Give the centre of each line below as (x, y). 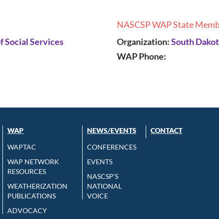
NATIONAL (104, 186)
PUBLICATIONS (32, 196)
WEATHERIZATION (37, 186)
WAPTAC (22, 147)
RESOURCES (27, 172)
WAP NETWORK (33, 162)
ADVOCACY (27, 211)
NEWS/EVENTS (112, 131)
